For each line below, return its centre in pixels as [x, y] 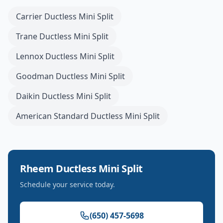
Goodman [35, 76]
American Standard [52, 116]
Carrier [29, 16]
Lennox [30, 56]
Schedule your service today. [67, 184]
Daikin [28, 96]
